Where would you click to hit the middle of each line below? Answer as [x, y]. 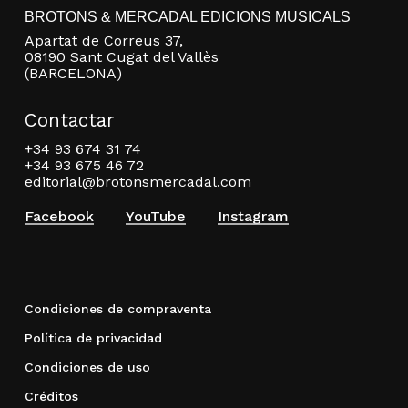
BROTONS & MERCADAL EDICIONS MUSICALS [187, 16]
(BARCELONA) [73, 73]
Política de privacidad [93, 337]
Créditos [51, 396]
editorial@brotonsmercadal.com [138, 181]
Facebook [59, 216]
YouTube [155, 216]
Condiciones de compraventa [117, 308]
